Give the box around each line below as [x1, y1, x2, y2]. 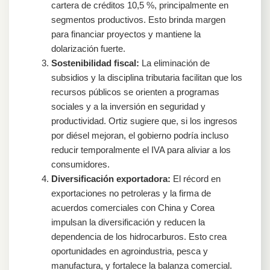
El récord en [171, 173, 221, 184]
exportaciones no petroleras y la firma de [51, 187, 211, 198]
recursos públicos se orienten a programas [51, 86, 219, 97]
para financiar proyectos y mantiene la [51, 28, 201, 39]
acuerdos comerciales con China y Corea [51, 202, 215, 213]
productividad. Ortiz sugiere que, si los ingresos [51, 115, 237, 126]
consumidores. [51, 159, 110, 169]
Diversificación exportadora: [51, 173, 171, 184]
